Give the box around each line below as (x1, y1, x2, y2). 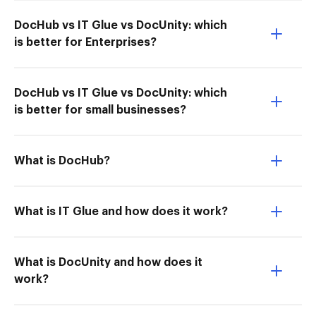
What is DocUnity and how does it (14, 257, 202, 268)
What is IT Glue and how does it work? (14, 206, 228, 217)
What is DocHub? (14, 155, 110, 166)
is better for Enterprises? (14, 37, 157, 48)
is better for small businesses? (14, 104, 186, 116)
